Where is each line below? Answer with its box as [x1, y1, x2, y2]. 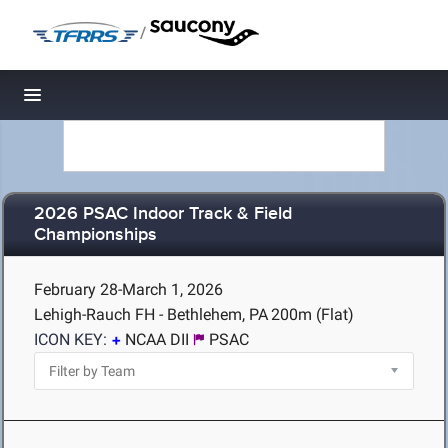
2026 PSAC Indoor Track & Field [34, 203, 292, 226]
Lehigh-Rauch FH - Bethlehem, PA [34, 305, 268, 324]
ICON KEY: [34, 330, 107, 349]
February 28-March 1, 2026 [34, 280, 223, 299]
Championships [34, 224, 157, 247]
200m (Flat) [271, 305, 354, 324]
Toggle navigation [33, 90, 168, 111]
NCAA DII [125, 330, 189, 349]
